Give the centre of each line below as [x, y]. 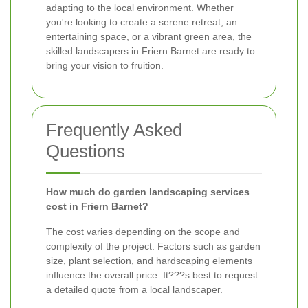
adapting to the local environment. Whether [140, 8]
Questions [86, 152]
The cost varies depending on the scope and [143, 232]
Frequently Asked [114, 130]
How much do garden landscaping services [148, 192]
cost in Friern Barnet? [97, 207]
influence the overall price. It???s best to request [152, 275]
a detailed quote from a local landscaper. [134, 290]
